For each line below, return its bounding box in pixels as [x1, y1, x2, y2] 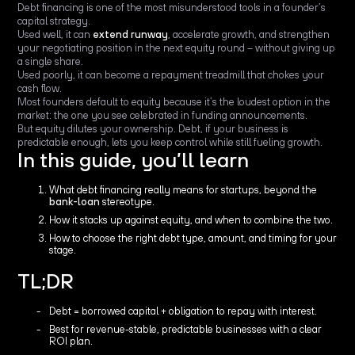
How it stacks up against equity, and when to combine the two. [49, 213, 334, 226]
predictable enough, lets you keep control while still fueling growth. [17, 136, 323, 148]
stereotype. [102, 195, 155, 208]
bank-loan [49, 195, 103, 208]
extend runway [93, 28, 169, 40]
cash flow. [17, 82, 63, 94]
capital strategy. [17, 14, 91, 27]
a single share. [17, 55, 84, 67]
